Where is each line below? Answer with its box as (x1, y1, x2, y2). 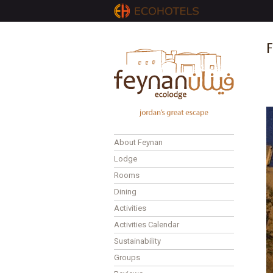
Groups (113, 253, 140, 262)
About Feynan (113, 138, 163, 147)
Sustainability (113, 236, 161, 246)
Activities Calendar (113, 220, 179, 229)
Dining (113, 187, 136, 196)
